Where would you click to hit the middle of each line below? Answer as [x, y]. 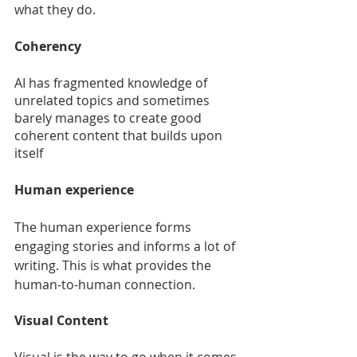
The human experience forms [104, 227]
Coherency [48, 46]
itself [29, 153]
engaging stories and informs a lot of [126, 246]
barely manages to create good [110, 118]
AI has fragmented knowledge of [112, 82]
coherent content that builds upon [120, 135]
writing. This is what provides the [114, 265]
